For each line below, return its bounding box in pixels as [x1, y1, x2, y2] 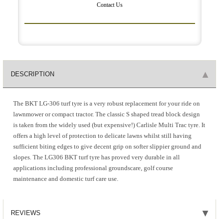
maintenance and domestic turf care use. [13, 175, 119, 183]
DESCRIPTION [10, 70, 54, 78]
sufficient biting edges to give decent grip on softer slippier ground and [13, 143, 202, 151]
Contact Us [96, 2, 123, 9]
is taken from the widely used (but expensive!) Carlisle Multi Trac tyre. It [13, 122, 206, 129]
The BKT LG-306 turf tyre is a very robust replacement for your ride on [13, 100, 200, 108]
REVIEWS [10, 209, 41, 217]
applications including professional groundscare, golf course [13, 165, 174, 172]
